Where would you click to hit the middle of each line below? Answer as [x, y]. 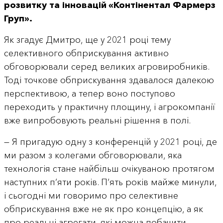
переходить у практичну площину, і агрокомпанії [109, 107]
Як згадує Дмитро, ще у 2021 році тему [87, 40]
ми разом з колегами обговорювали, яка [93, 156]
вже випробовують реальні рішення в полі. [97, 121]
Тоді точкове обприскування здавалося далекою [109, 80]
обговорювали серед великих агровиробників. [106, 67]
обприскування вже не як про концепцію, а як [103, 209]
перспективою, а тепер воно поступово [89, 94]
